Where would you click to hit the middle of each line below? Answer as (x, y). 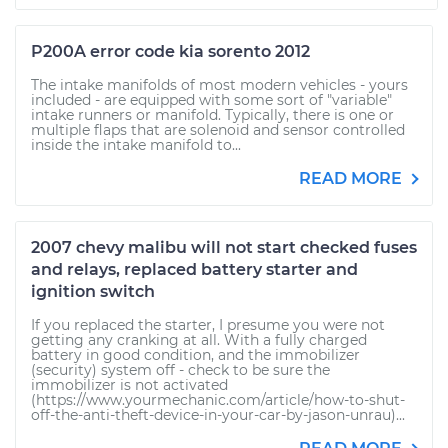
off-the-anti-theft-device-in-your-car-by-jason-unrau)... (218, 415)
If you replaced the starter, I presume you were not (208, 325)
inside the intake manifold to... (136, 145)
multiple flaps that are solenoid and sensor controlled (218, 130)
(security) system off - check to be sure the (180, 370)
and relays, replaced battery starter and (194, 269)
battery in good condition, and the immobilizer (195, 355)
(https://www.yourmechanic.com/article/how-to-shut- (218, 400)
